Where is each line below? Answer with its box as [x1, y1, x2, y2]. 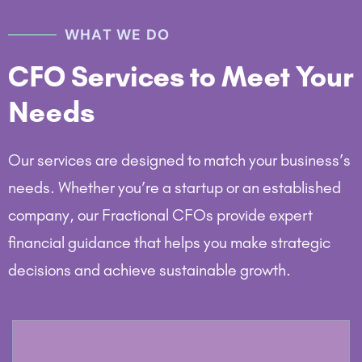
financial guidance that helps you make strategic [8, 232, 330, 252]
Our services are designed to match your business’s [8, 149, 351, 170]
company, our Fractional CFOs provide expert [8, 204, 313, 225]
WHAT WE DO [65, 24, 170, 44]
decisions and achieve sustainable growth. [8, 259, 291, 280]
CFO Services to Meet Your [8, 59, 354, 94]
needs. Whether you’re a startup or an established [8, 177, 341, 197]
